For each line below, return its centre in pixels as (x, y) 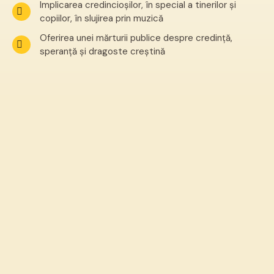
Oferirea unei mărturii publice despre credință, (136, 38)
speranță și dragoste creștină (102, 51)
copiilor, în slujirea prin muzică (102, 18)
